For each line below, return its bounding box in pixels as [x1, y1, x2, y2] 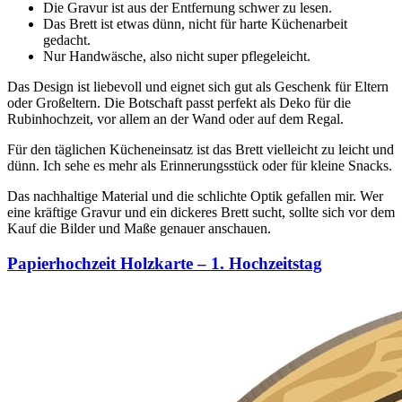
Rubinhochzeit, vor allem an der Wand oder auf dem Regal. [7, 111, 344, 127]
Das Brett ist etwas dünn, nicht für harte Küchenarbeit [43, 16, 347, 32]
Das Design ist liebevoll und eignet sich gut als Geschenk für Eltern [7, 79, 389, 95]
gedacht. [43, 32, 91, 48]
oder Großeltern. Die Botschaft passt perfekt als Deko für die [7, 95, 351, 111]
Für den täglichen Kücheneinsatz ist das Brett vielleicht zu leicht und [7, 142, 394, 158]
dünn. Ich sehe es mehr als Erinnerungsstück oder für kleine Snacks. [7, 158, 392, 174]
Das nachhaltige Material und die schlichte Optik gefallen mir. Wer [7, 188, 383, 205]
